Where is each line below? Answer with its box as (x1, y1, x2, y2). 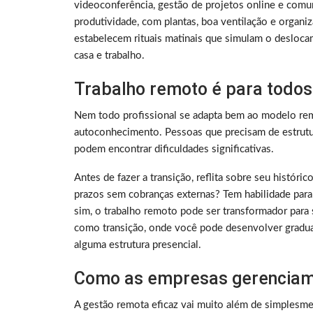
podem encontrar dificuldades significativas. (74, 143, 274, 154)
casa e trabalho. (74, 50, 145, 61)
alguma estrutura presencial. (74, 239, 201, 250)
